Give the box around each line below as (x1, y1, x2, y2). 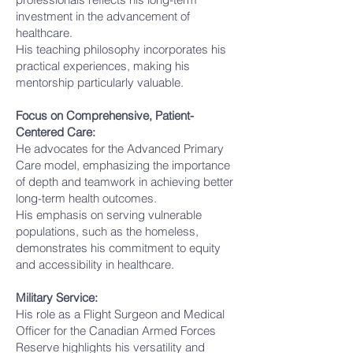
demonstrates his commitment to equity (16, 240, 221, 255)
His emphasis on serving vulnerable (16, 207, 202, 222)
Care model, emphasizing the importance (16, 158, 230, 173)
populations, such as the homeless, (16, 224, 199, 239)
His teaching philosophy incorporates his (16, 42, 226, 57)
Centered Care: (16, 124, 95, 139)
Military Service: (16, 290, 98, 305)
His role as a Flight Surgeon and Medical (16, 307, 225, 321)
